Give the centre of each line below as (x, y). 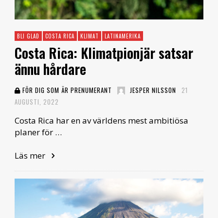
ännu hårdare (50, 69)
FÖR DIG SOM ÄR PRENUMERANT (66, 90)
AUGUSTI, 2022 (37, 102)
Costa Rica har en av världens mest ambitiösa (101, 121)
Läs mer (31, 156)
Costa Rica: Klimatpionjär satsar (104, 53)
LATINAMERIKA (123, 36)
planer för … (38, 132)
